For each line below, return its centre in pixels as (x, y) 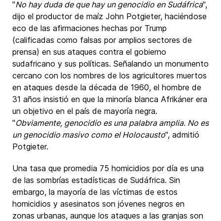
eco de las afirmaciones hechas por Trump (90, 28)
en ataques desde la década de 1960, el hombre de (107, 87)
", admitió (182, 135)
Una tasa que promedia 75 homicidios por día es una (108, 168)
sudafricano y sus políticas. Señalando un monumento (110, 64)
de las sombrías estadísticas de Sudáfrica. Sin (96, 180)
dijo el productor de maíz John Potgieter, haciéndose (110, 16)
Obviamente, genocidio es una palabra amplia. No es (112, 123)
